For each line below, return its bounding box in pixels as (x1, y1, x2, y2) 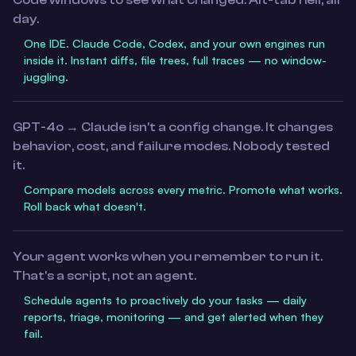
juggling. (24, 69, 68, 84)
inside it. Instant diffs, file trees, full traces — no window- (24, 52, 327, 68)
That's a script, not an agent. (13, 269, 196, 284)
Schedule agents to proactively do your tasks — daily (24, 292, 307, 308)
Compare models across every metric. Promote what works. (24, 182, 342, 197)
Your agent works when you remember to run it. (13, 250, 323, 265)
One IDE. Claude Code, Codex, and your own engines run (24, 36, 325, 51)
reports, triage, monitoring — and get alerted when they (24, 309, 323, 324)
